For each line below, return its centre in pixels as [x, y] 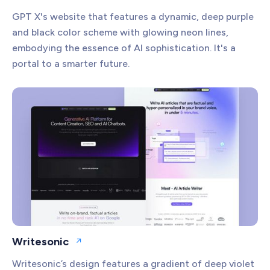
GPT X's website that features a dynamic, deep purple [133, 17]
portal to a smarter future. [71, 64]
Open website [105, 246]
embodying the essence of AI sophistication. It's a [124, 48]
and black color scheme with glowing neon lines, [120, 33]
